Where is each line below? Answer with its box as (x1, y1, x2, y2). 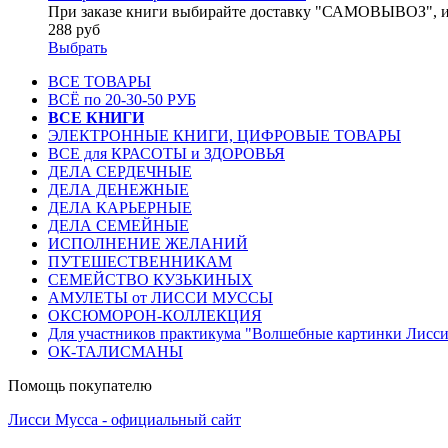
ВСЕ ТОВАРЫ (48, 72, 151, 90)
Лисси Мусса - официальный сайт (8, 410, 241, 428)
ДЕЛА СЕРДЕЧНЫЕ (48, 162, 192, 180)
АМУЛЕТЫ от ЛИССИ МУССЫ (48, 288, 273, 306)
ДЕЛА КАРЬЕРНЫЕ (48, 198, 192, 216)
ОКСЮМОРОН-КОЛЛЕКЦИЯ (48, 306, 262, 324)
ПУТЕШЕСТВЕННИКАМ (48, 252, 232, 270)
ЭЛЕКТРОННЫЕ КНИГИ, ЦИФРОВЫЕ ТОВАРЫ (48, 126, 401, 144)
